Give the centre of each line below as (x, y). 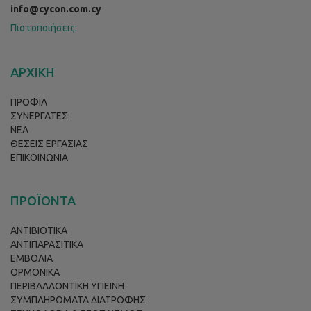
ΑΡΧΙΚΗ (32, 73)
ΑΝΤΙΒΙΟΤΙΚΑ (39, 231)
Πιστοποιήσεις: (44, 28)
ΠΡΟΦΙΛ (29, 102)
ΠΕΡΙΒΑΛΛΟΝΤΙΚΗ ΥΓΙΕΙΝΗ (67, 286)
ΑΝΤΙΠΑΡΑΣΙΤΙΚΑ (47, 245)
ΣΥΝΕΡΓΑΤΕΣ (39, 116)
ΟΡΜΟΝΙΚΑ (35, 272)
